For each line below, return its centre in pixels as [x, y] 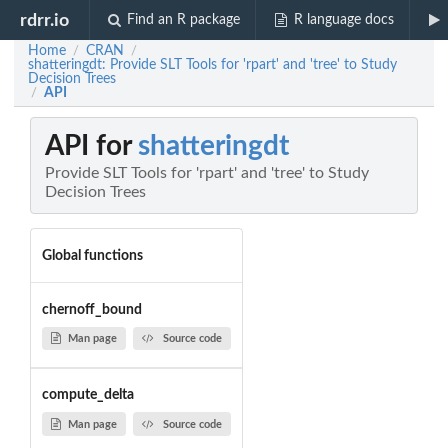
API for [91, 146]
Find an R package [184, 20]
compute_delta [87, 395]
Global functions [92, 255]
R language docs [343, 20]
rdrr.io [45, 20]
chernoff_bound [91, 309]
